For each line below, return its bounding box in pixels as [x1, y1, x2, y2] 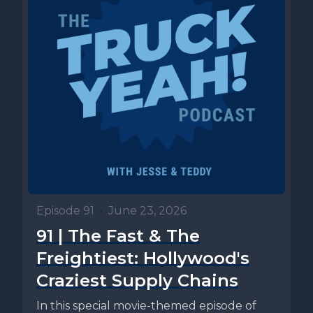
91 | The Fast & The [36, 226, 200, 247]
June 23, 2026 [108, 204, 187, 218]
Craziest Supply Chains [36, 270, 238, 291]
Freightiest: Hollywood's [36, 248, 249, 269]
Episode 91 [36, 204, 94, 218]
